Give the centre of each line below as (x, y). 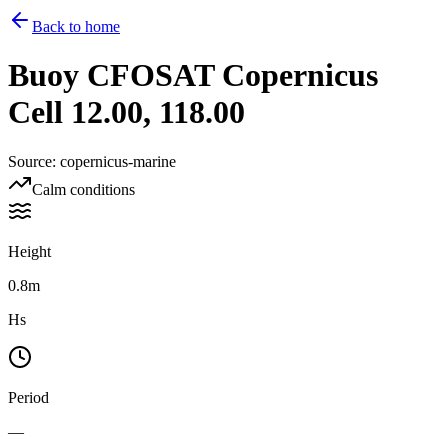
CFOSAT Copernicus (232, 75)
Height (29, 251)
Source (30, 161)
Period (28, 397)
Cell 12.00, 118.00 (126, 112)
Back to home (76, 26)
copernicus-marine (118, 161)
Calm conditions (83, 189)
